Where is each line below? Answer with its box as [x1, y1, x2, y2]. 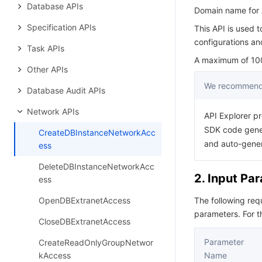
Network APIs [27, 106, 79, 116]
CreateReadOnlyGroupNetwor [39, 237, 153, 247]
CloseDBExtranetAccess [39, 216, 130, 226]
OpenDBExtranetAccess [39, 195, 130, 205]
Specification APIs [27, 22, 96, 32]
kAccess [39, 250, 71, 260]
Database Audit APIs [27, 85, 105, 95]
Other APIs [27, 64, 68, 74]
